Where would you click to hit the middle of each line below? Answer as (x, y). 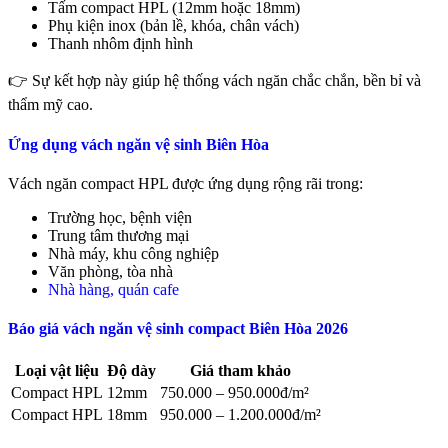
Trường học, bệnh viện (120, 217)
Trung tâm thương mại (118, 235)
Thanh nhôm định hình (120, 44)
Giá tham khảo (240, 371)
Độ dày (131, 371)
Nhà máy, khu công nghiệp (133, 253)
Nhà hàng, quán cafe (113, 289)
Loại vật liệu (57, 371)
